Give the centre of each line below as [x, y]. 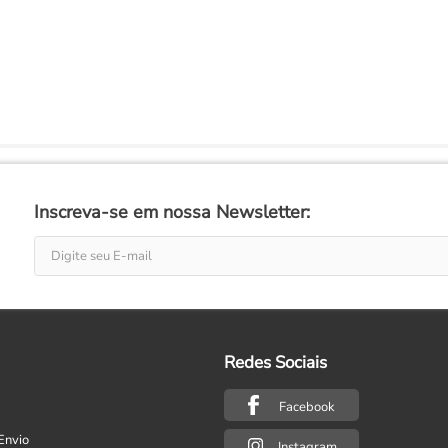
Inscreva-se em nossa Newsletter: [171, 212]
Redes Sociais [275, 362]
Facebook [307, 406]
